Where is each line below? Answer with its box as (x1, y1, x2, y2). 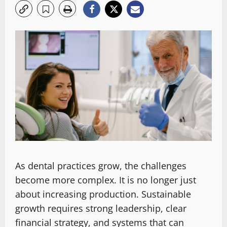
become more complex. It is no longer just (15, 174, 196, 186)
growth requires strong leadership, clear (15, 202, 186, 215)
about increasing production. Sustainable (15, 188, 191, 201)
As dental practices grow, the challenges (15, 160, 186, 172)
